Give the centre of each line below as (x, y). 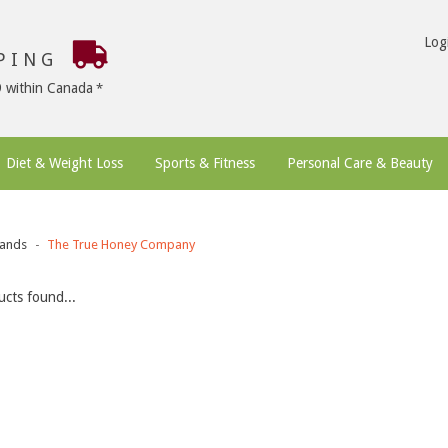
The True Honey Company (120, 244)
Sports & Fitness (205, 163)
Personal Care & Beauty (360, 163)
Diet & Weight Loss (64, 163)
